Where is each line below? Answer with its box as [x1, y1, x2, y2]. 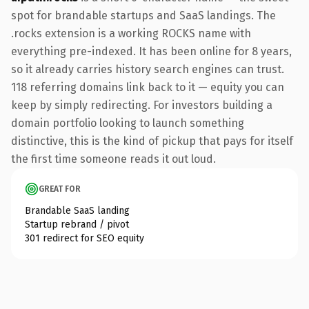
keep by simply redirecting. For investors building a [11, 98, 272, 112]
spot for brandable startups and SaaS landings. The [11, 8, 276, 22]
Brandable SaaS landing [25, 204, 130, 217]
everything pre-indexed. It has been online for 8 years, [11, 44, 292, 58]
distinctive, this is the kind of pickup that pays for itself [11, 134, 293, 148]
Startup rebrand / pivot [25, 218, 129, 230]
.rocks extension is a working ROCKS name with [11, 26, 251, 40]
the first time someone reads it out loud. [11, 152, 216, 166]
